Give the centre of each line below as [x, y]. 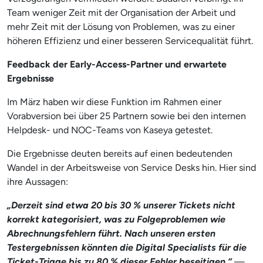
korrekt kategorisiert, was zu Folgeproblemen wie [116, 219]
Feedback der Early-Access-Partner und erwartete [117, 64]
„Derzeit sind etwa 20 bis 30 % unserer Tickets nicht [121, 205]
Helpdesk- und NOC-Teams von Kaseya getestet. [110, 130]
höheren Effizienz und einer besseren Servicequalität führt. [130, 41]
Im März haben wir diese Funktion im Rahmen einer [114, 102]
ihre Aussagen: [38, 181]
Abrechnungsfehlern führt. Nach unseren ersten [111, 233]
